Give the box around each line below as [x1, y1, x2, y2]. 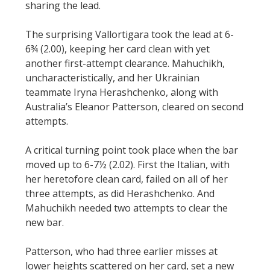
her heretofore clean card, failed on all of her [25, 172, 228, 186]
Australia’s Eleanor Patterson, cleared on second [25, 100, 243, 114]
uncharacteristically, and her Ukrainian [25, 71, 199, 85]
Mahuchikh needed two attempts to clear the [25, 201, 228, 215]
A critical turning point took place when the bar [25, 143, 238, 157]
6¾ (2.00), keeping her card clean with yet [25, 42, 210, 56]
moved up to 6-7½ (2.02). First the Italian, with [25, 158, 230, 172]
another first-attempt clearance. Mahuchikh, [25, 57, 225, 71]
